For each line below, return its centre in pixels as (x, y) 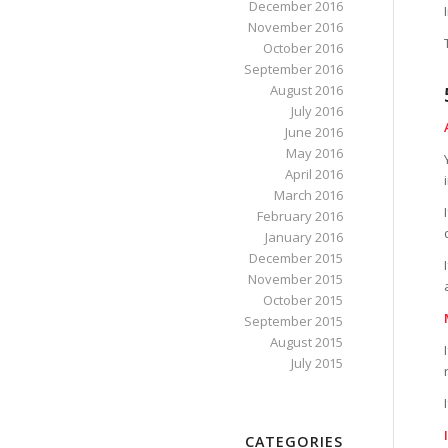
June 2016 (313, 132)
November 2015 (295, 279)
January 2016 (303, 237)
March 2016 (308, 195)
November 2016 (295, 27)
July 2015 (316, 363)
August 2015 (306, 342)
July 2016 (316, 111)
